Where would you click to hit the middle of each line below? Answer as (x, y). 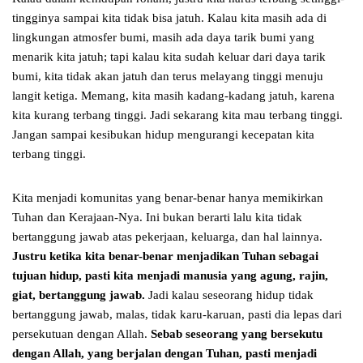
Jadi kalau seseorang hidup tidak (231, 295)
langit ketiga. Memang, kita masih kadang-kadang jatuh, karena (173, 96)
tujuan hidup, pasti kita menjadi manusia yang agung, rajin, (170, 276)
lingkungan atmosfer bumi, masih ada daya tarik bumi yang (163, 38)
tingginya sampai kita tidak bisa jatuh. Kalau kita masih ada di (169, 18)
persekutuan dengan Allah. (81, 334)
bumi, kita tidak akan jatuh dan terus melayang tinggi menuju (168, 77)
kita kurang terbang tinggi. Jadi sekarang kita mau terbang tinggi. (177, 115)
